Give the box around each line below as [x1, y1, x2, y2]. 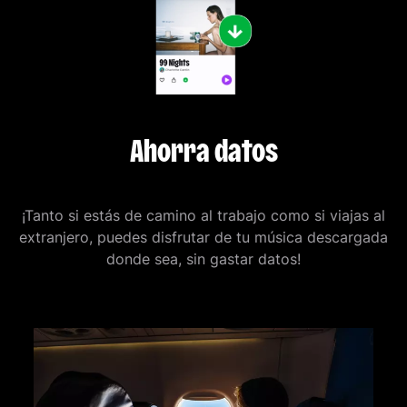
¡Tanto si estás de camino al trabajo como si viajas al [22, 205, 385, 224]
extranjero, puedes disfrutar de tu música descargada [19, 227, 388, 246]
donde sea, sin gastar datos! [106, 249, 301, 268]
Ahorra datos [129, 134, 278, 167]
